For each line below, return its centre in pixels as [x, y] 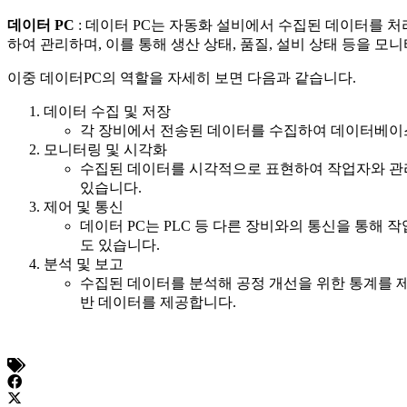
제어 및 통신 [84, 206]
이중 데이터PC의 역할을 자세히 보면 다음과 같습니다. [182, 77]
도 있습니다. [120, 244]
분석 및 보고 [84, 263]
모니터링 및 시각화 [105, 149]
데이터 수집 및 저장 [107, 111]
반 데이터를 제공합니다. [158, 302]
